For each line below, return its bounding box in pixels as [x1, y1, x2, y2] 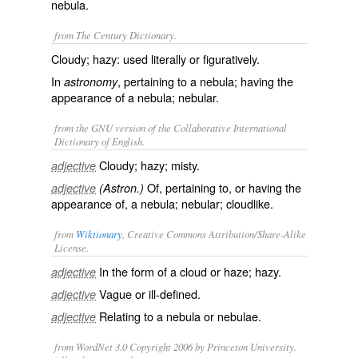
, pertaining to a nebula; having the [117, 73, 293, 89]
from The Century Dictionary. [54, 28, 177, 42]
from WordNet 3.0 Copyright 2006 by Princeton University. [54, 340, 296, 353]
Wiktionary [76, 227, 122, 241]
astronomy [64, 74, 117, 89]
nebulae [217, 308, 258, 324]
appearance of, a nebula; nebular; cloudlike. [51, 195, 273, 212]
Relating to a [99, 308, 166, 324]
